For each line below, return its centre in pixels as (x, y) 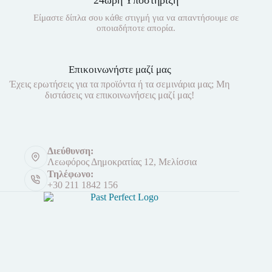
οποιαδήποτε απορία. (136, 28)
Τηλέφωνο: (70, 174)
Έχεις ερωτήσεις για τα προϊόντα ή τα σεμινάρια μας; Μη (120, 84)
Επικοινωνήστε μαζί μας (120, 69)
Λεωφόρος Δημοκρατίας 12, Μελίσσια (122, 162)
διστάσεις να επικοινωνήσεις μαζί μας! (120, 95)
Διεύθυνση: (70, 151)
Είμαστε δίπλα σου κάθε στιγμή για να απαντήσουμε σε (136, 17)
